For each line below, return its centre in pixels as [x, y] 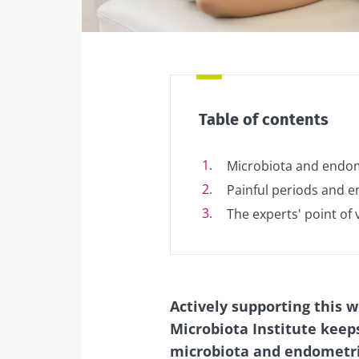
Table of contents [264, 119]
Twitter [187, 22]
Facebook [167, 22]
